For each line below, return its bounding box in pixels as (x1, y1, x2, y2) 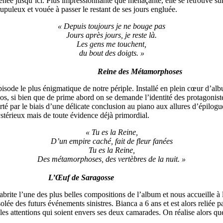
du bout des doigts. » (79, 49, 144, 58)
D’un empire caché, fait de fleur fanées (50, 136, 173, 145)
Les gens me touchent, (77, 40, 146, 49)
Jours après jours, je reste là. (66, 31, 157, 40)
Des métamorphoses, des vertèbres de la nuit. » (37, 154, 186, 163)
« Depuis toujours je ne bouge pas (58, 22, 165, 31)
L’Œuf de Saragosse (48, 173, 114, 182)
